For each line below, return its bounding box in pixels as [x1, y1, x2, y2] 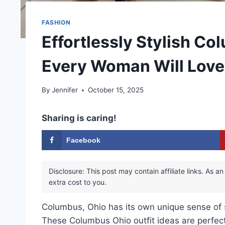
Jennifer [52, 86, 78, 94]
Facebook [66, 136, 100, 145]
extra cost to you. [49, 177, 106, 186]
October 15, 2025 [88, 86, 144, 94]
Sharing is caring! [42, 113, 117, 124]
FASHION [42, 18, 71, 26]
